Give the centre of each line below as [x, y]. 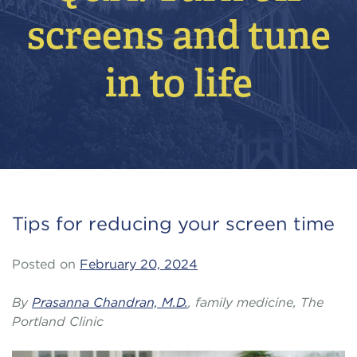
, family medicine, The [256, 302]
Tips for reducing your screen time [173, 224]
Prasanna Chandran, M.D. [110, 302]
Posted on [46, 264]
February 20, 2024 [139, 264]
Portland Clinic [58, 322]
